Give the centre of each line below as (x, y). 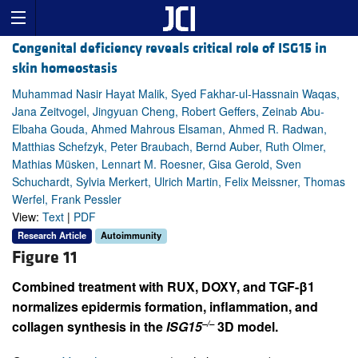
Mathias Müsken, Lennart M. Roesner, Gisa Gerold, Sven (157, 164)
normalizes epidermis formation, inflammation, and (165, 306)
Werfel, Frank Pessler (67, 199)
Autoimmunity (131, 235)
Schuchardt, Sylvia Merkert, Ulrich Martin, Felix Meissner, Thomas (179, 182)
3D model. (246, 326)
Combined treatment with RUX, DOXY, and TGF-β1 (163, 286)
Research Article (52, 235)
